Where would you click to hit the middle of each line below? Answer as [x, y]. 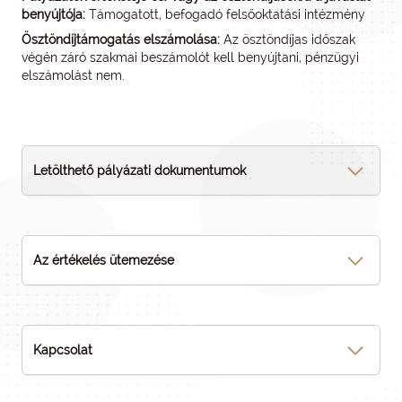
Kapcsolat [63, 350]
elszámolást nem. [73, 75]
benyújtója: [53, 14]
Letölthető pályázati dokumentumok [140, 170]
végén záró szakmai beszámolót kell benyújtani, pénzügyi [190, 57]
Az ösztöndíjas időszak [288, 39]
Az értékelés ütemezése [104, 260]
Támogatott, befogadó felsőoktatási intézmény [225, 14]
